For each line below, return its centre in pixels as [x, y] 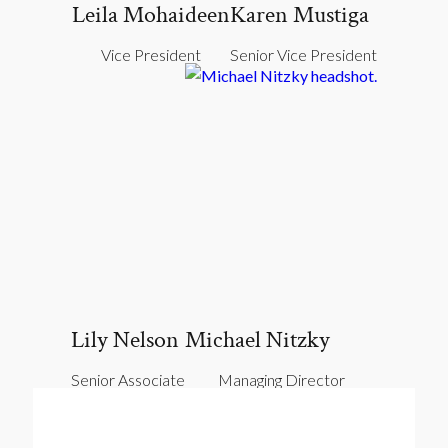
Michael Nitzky [257, 339]
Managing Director [281, 379]
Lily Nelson [125, 339]
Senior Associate [128, 379]
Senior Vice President [303, 54]
